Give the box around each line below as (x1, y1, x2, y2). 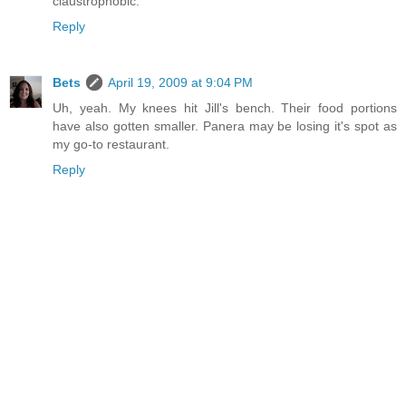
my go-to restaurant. (53, 136, 169, 151)
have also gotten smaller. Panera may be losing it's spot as (53, 118, 397, 133)
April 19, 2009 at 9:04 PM (108, 74, 253, 90)
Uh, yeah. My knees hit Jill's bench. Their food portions (53, 100, 397, 115)
